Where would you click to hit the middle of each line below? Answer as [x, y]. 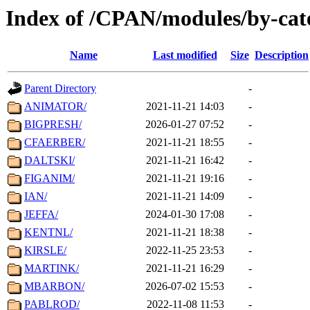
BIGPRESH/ [53, 125]
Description [282, 55]
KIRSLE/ [45, 250]
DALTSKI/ [49, 161]
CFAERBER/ [55, 143]
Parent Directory [60, 89]
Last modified [185, 55]
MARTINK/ [52, 268]
